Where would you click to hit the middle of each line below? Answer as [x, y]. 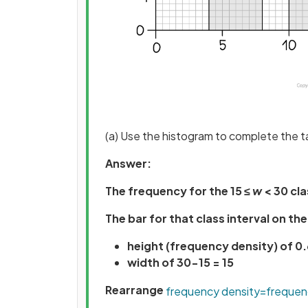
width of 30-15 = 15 [180, 262]
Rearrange [135, 289]
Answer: [128, 163]
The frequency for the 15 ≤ [179, 190]
